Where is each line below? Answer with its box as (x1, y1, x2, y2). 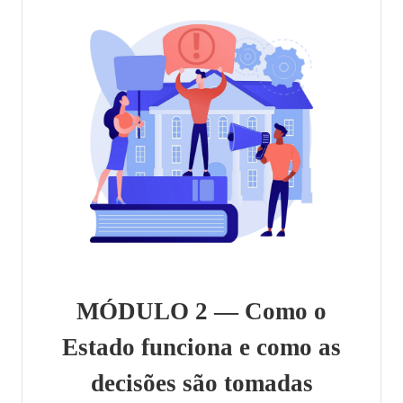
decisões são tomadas (90, 370, 313, 398)
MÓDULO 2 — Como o (76, 298, 327, 326)
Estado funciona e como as (62, 334, 341, 362)
